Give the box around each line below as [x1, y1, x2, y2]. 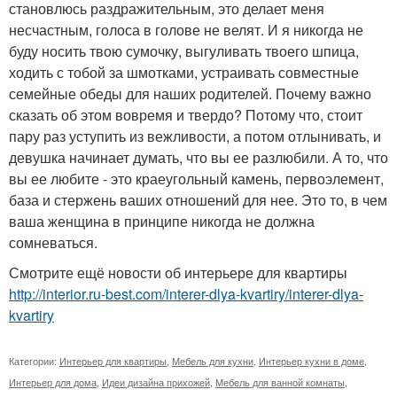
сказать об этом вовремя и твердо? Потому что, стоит [9, 105, 362, 126]
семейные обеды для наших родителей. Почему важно [9, 83, 371, 105]
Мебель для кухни [172, 354, 253, 369]
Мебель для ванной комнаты [215, 375, 345, 390]
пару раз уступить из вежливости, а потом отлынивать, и [9, 126, 381, 147]
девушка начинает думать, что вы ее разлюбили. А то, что [9, 147, 388, 168]
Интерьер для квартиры [59, 354, 167, 369]
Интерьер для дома [9, 375, 97, 390]
